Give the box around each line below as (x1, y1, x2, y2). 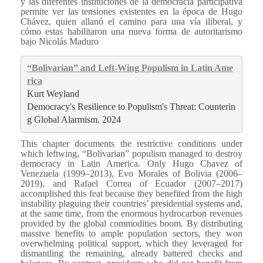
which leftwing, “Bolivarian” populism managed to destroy (21, 148, 242, 159)
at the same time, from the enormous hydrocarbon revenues (21, 208, 242, 218)
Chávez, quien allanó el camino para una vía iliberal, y (21, 16, 242, 26)
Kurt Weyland (26, 89, 79, 99)
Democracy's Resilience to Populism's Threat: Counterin (26, 102, 235, 112)
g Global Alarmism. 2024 (26, 114, 121, 125)
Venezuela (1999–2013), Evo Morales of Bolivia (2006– (21, 168, 242, 178)
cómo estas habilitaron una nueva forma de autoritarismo (21, 26, 242, 36)
